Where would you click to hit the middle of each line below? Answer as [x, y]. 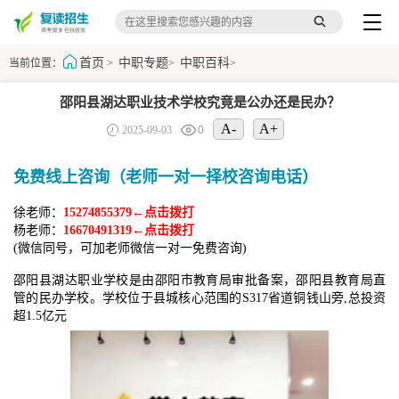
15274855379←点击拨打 [129, 212]
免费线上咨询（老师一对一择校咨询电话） [166, 177]
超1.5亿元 [40, 316]
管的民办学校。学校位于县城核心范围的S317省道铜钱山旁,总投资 [199, 298]
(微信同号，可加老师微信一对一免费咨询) [130, 248]
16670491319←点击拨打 [129, 230]
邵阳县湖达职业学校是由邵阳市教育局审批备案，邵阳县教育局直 [199, 280]
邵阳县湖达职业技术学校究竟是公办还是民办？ [199, 102]
